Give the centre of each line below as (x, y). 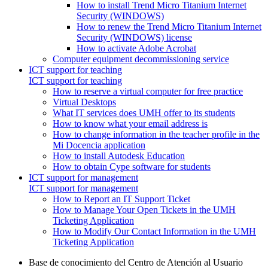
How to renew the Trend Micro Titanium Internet (169, 26)
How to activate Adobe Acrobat (136, 48)
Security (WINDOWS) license (134, 37)
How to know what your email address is (130, 123)
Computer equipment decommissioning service (141, 59)
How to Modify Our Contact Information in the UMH (154, 231)
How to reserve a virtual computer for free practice (148, 91)
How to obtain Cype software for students (132, 166)
